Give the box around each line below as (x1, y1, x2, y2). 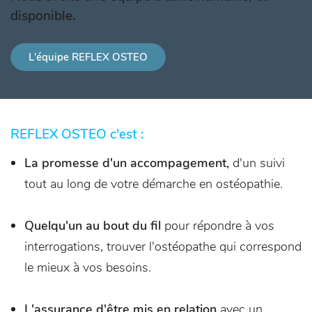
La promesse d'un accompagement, (24, 155, 229, 171)
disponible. (10, 7, 76, 25)
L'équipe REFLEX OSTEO (29, 50, 148, 64)
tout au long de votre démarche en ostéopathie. (24, 175, 283, 192)
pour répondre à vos (161, 217, 274, 234)
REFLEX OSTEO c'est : (10, 125, 144, 143)
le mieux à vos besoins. (24, 259, 151, 276)
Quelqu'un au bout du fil (24, 217, 161, 234)
